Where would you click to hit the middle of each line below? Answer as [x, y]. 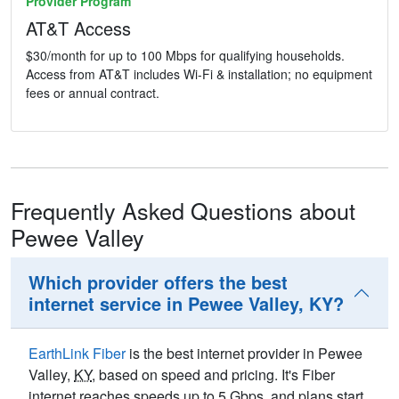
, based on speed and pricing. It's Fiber [213, 375]
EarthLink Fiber [77, 354]
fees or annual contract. [93, 93]
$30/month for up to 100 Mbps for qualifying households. [185, 56]
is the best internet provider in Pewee [244, 354]
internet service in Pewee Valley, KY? [186, 304]
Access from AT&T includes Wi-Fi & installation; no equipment [199, 74]
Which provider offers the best [158, 282]
